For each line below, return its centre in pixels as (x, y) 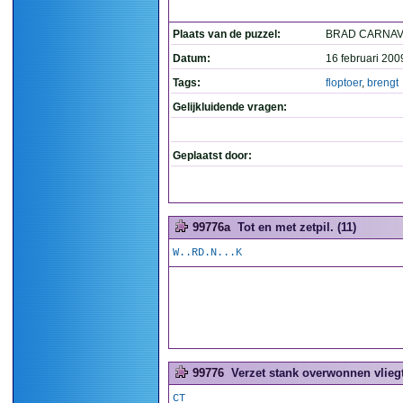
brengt (383, 83)
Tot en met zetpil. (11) (297, 227)
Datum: (192, 58)
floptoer (344, 83)
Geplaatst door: (212, 156)
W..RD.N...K (207, 253)
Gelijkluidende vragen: (230, 107)
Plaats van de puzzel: (227, 34)
